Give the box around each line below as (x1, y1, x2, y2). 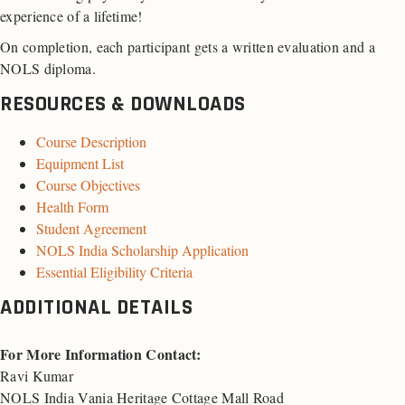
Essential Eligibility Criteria (36, 262, 193, 282)
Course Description (36, 132, 146, 152)
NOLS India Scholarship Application (36, 240, 249, 260)
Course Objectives (36, 175, 140, 195)
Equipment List (36, 154, 124, 174)
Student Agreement (36, 219, 146, 239)
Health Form (36, 197, 108, 217)
